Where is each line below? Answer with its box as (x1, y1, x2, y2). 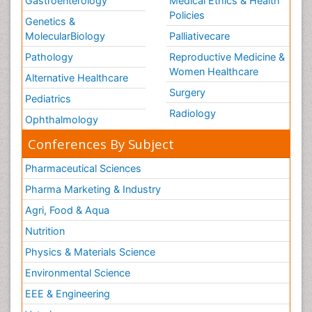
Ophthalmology (25, 114, 98, 126)
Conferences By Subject (28, 135, 174, 153)
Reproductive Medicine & (169, 51, 285, 63)
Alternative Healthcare (25, 72, 128, 84)
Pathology (25, 51, 73, 63)
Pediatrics (25, 93, 71, 105)
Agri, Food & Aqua (25, 204, 109, 217)
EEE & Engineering (25, 288, 110, 300)
